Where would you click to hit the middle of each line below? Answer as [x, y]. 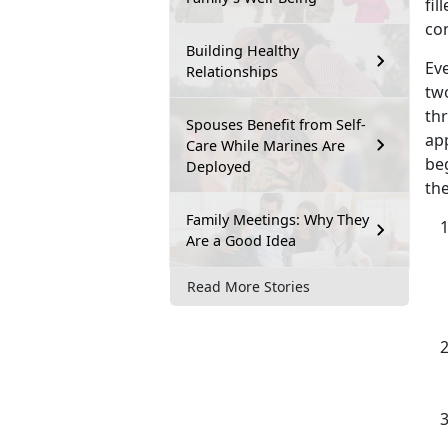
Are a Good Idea [241, 240]
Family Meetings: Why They [277, 219]
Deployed [218, 166]
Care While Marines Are [265, 145]
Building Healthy [242, 50]
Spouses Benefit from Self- [276, 124]
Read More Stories [248, 287]
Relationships [232, 71]
